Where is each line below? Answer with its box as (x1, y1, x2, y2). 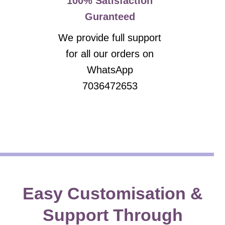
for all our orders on (66, 48, 154, 59)
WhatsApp (86, 64, 133, 75)
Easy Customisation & (22, 184, 203, 203)
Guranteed (84, 11, 135, 22)
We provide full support (58, 32, 161, 43)
